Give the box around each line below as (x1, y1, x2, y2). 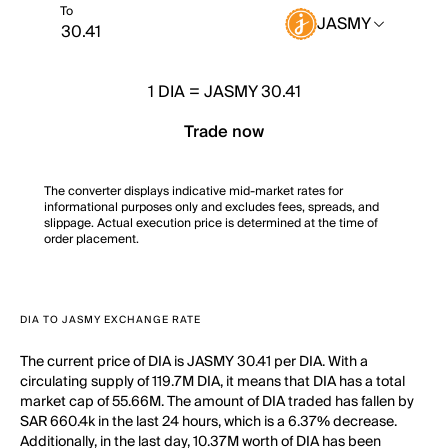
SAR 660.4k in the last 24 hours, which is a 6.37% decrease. (20, 410, 397, 434)
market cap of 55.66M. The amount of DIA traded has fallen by (20, 390, 414, 414)
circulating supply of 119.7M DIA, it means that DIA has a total (20, 370, 405, 394)
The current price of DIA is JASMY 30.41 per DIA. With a (20, 350, 368, 374)
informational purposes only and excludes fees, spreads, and (44, 197, 379, 218)
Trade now (184, 118, 264, 146)
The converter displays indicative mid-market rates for (44, 181, 343, 202)
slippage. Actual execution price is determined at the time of (44, 213, 378, 234)
